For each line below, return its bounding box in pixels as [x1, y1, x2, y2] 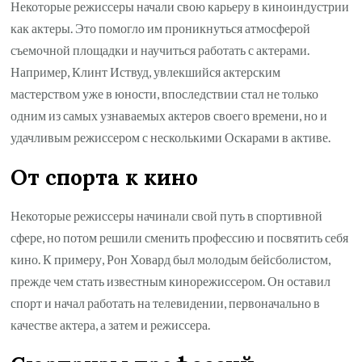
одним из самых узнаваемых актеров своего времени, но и [11, 107, 328, 124]
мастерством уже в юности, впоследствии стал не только [11, 86, 319, 102]
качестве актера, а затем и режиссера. [11, 317, 211, 333]
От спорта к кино [11, 163, 199, 192]
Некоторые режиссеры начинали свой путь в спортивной [11, 208, 323, 224]
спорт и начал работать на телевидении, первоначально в [11, 295, 321, 311]
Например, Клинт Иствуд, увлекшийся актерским [11, 64, 281, 80]
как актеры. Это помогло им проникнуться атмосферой [11, 20, 311, 36]
